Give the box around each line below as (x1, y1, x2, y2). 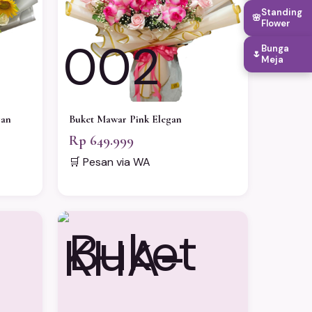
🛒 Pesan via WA (68, 155, 150, 169)
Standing (261, 6, 302, 18)
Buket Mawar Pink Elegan (68, 113, 182, 125)
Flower (261, 17, 290, 29)
